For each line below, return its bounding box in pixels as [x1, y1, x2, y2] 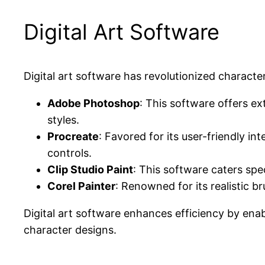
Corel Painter [47, 180, 115, 193]
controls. [47, 147, 92, 160]
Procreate [47, 130, 99, 143]
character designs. [24, 224, 117, 237]
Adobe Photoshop [47, 97, 140, 110]
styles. [47, 114, 79, 127]
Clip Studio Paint [47, 163, 133, 176]
